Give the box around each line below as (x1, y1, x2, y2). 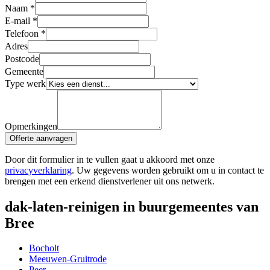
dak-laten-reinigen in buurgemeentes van (5, 198, 259, 215)
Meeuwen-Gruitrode (29, 254, 107, 265)
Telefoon (5, 28, 39, 39)
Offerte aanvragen (10, 133, 72, 143)
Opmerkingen (5, 121, 57, 131)
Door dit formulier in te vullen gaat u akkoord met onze (5, 154, 215, 165)
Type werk (5, 78, 46, 89)
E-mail (5, 15, 30, 26)
